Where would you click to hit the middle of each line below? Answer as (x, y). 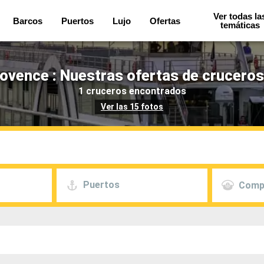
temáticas (240, 25)
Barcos (27, 21)
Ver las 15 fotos (132, 107)
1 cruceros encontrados (132, 91)
